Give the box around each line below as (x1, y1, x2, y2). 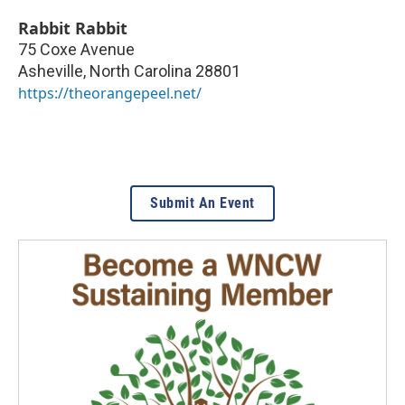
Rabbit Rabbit (18, 16, 127, 39)
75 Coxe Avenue (18, 39, 135, 59)
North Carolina (89, 61, 192, 80)
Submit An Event (150, 193, 255, 212)
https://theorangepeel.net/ (18, 82, 202, 103)
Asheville (18, 61, 83, 80)
